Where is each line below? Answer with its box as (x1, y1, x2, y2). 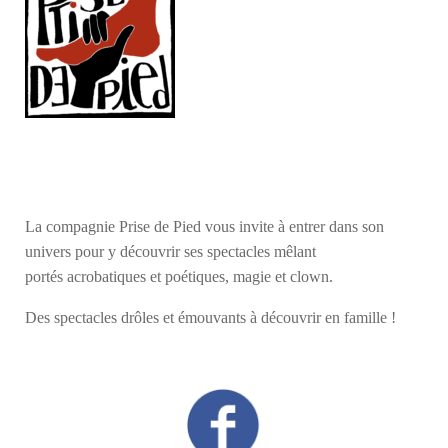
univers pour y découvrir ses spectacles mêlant (25, 242, 316, 260)
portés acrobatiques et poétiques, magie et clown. (25, 267, 333, 285)
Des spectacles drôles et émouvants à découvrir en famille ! (25, 308, 396, 326)
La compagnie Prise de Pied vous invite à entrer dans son (25, 217, 384, 235)
